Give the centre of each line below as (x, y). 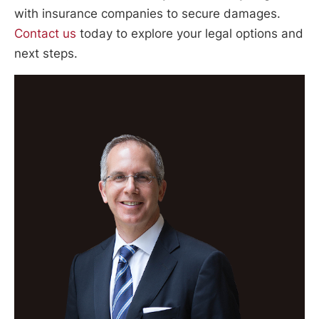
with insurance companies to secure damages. (147, 14)
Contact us (45, 34)
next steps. (46, 54)
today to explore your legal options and (190, 34)
